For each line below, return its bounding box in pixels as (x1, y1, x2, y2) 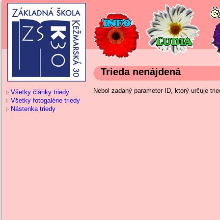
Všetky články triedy (10, 88, 69, 96)
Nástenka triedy (10, 105, 55, 113)
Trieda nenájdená (100, 66, 181, 78)
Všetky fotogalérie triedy (10, 97, 80, 105)
